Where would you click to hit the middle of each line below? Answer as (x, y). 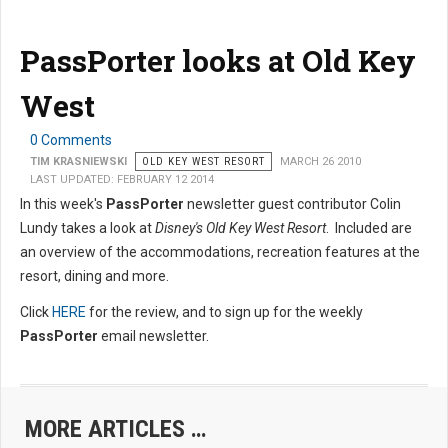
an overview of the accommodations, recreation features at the (220, 252)
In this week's (63, 204)
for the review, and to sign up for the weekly (224, 312)
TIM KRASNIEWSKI (78, 162)
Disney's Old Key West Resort (240, 228)
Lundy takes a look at (87, 228)
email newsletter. (155, 336)
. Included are (369, 228)
